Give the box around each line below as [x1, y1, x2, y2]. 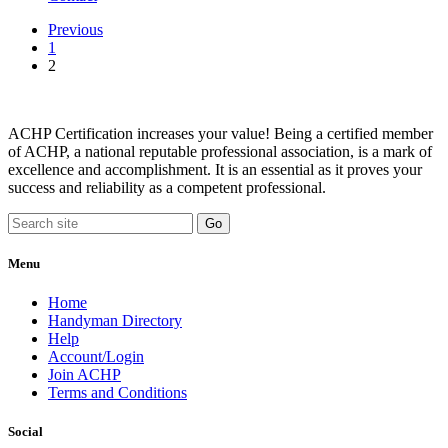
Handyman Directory [48, 311, 182, 329]
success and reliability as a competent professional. [8, 178, 326, 196]
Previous [48, 20, 103, 38]
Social [8, 424, 43, 440]
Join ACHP [48, 365, 121, 383]
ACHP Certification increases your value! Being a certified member [8, 124, 433, 142]
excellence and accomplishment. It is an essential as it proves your [8, 160, 422, 178]
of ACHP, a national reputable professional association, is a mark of [8, 142, 432, 160]
